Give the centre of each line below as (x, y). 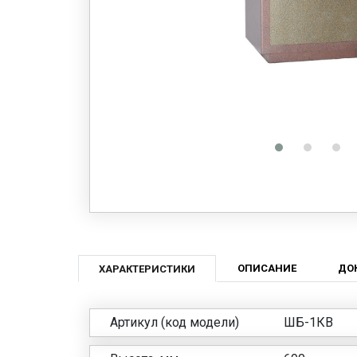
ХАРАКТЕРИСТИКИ (147, 269)
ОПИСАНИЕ (267, 268)
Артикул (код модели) (174, 322)
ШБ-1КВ (308, 322)
